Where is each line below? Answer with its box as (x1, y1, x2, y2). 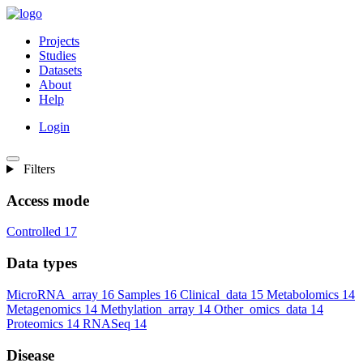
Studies (39, 49, 76, 62)
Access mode (6, 191, 89, 209)
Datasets (39, 63, 82, 77)
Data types (6, 254, 77, 272)
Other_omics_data (214, 301, 307, 316)
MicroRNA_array (6, 287, 98, 301)
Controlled (6, 224, 61, 239)
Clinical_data (180, 287, 247, 301)
